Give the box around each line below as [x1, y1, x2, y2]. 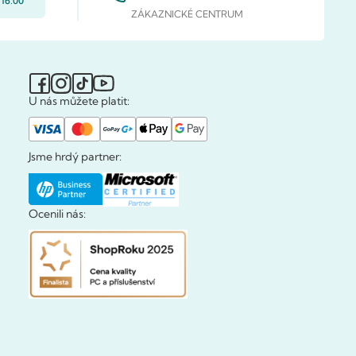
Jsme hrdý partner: [29, 149, 122, 164]
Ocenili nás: [29, 206, 86, 221]
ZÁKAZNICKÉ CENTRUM [131, 8, 243, 21]
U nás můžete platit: [29, 94, 130, 109]
